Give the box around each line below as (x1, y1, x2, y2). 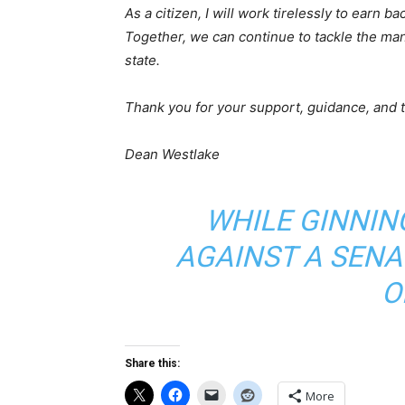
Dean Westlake (125, 146, 220, 163)
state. (125, 52, 160, 69)
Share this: (125, 357, 180, 370)
